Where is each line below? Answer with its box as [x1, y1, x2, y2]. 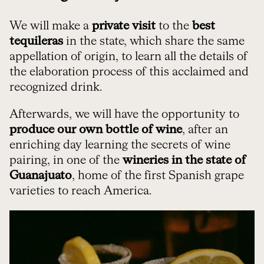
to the [156, 19, 192, 32]
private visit [92, 19, 156, 32]
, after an [182, 123, 228, 136]
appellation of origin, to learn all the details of [9, 50, 247, 62]
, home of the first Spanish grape [72, 169, 244, 181]
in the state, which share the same [63, 35, 245, 47]
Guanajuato [9, 169, 72, 181]
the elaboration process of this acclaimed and [9, 65, 249, 78]
